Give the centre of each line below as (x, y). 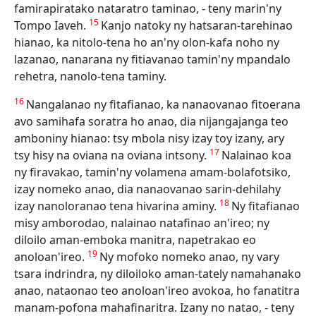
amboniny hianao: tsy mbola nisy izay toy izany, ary (149, 138)
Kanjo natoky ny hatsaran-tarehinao (197, 25)
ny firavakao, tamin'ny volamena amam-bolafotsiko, (152, 172)
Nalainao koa (256, 155)
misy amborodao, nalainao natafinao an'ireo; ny (142, 223)
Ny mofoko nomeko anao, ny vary (189, 257)
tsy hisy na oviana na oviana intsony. (112, 155)
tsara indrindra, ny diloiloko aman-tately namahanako (158, 274)
